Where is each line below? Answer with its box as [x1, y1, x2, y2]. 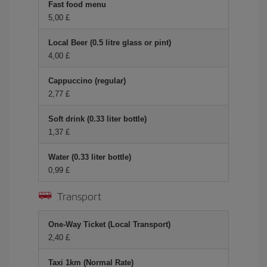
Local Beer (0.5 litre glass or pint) [48, 38, 171, 47]
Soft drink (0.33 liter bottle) [48, 114, 147, 123]
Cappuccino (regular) [48, 76, 126, 85]
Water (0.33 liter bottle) [48, 153, 131, 162]
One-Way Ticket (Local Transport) [48, 220, 170, 229]
